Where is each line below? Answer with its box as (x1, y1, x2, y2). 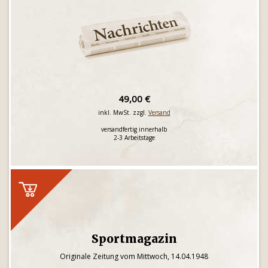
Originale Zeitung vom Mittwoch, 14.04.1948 (60, 251, 208, 261)
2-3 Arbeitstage (113, 133, 155, 142)
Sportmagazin (91, 232, 177, 246)
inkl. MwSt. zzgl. (98, 108, 148, 117)
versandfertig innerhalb (101, 125, 167, 133)
